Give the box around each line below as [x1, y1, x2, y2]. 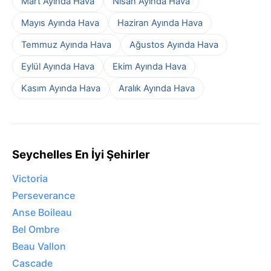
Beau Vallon [12, 240, 66, 253]
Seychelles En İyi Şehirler [12, 147, 150, 162]
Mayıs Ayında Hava [21, 17, 99, 28]
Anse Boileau [12, 206, 72, 219]
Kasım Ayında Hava [21, 82, 100, 94]
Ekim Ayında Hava [113, 60, 186, 72]
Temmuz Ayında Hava [21, 39, 111, 50]
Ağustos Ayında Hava [129, 39, 218, 50]
